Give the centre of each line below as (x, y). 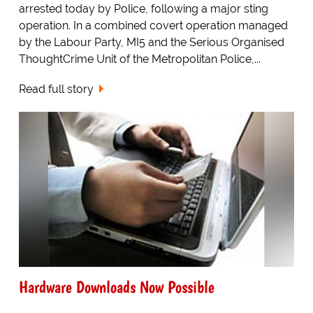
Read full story (56, 89)
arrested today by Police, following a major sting (143, 9)
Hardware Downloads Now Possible (116, 286)
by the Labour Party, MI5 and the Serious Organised (151, 43)
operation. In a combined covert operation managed (153, 26)
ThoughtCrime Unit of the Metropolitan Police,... (139, 59)
